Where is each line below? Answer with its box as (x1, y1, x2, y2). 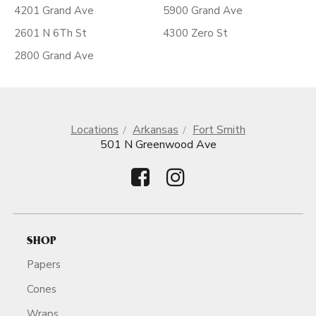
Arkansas (133, 122, 178, 138)
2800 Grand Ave (14, 49, 94, 63)
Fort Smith (193, 122, 245, 138)
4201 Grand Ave (14, 4, 94, 18)
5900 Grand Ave (163, 4, 243, 18)
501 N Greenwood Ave (99, 137, 217, 152)
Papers (27, 257, 61, 272)
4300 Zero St (163, 26, 228, 40)
